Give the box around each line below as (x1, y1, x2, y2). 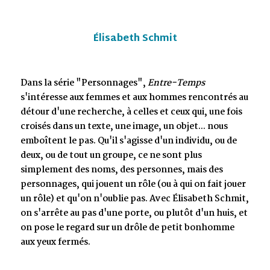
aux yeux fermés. (20, 235, 90, 250)
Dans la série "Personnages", (20, 76, 148, 90)
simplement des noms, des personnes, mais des (20, 163, 223, 177)
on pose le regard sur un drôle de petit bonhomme (20, 221, 234, 235)
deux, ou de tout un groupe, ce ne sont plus (20, 148, 202, 163)
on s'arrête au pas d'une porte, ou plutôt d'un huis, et (20, 206, 248, 221)
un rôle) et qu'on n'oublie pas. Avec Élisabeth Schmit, (20, 192, 249, 206)
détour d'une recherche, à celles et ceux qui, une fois (20, 105, 242, 119)
